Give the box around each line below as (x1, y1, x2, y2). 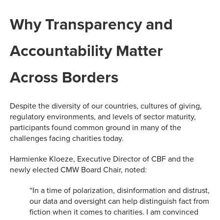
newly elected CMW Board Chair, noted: (10, 164, 147, 175)
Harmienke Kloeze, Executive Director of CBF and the (10, 153, 194, 165)
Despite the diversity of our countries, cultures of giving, (10, 100, 202, 111)
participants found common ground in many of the (10, 122, 181, 133)
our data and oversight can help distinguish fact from (29, 195, 209, 207)
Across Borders (10, 65, 118, 89)
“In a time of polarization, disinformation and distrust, (29, 185, 210, 196)
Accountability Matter (10, 39, 163, 62)
